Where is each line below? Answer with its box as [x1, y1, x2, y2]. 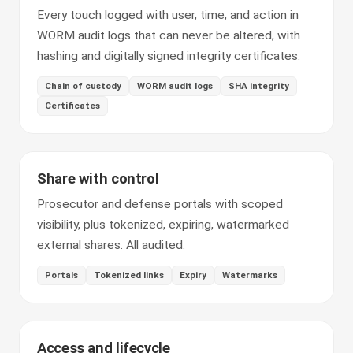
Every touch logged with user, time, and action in [37, 8, 299, 22]
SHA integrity [229, 80, 289, 91]
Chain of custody [45, 80, 121, 91]
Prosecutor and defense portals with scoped [37, 197, 283, 211]
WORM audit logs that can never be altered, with [37, 28, 300, 43]
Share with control [37, 170, 159, 188]
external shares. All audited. [37, 238, 185, 252]
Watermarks [222, 269, 277, 281]
